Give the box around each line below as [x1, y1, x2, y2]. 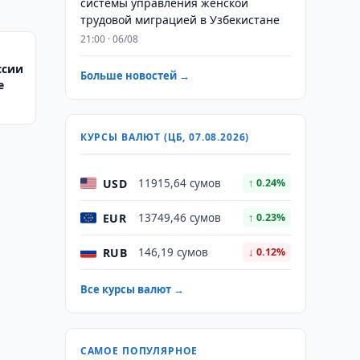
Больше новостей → [80, 68, 190, 83]
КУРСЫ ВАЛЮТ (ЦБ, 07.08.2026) [80, 130, 250, 144]
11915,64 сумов [137, 176, 221, 190]
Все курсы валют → [80, 282, 184, 297]
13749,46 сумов [137, 211, 221, 225]
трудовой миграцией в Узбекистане [80, 12, 280, 27]
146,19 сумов [137, 245, 208, 260]
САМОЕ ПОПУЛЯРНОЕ [80, 344, 198, 358]
